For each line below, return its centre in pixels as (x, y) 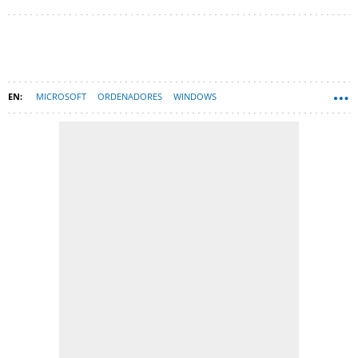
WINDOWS (195, 96)
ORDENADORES (130, 96)
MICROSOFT (61, 96)
